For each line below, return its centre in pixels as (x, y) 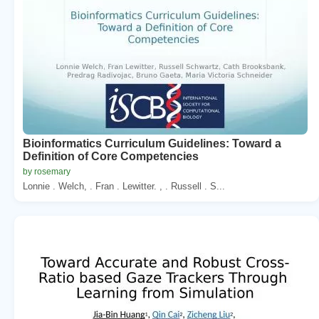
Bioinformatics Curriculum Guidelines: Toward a (152, 143)
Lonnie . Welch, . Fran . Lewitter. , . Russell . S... (124, 186)
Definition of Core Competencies (111, 156)
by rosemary (47, 171)
